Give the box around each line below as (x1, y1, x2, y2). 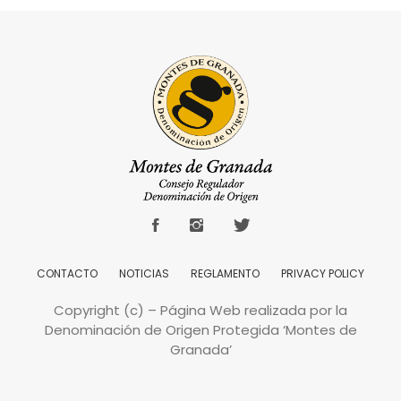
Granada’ (169, 340, 232, 360)
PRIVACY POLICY (281, 266, 364, 282)
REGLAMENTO (191, 266, 260, 282)
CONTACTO (37, 266, 98, 282)
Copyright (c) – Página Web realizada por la (54, 301, 347, 320)
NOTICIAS (119, 266, 169, 282)
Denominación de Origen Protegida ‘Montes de (44, 320, 357, 340)
